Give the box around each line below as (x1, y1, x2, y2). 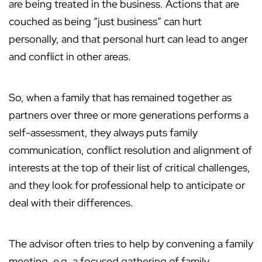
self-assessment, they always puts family (9, 126, 198, 140)
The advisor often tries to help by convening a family (9, 237, 253, 251)
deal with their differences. (9, 196, 133, 210)
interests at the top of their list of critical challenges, (9, 161, 250, 175)
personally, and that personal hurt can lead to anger (9, 32, 248, 46)
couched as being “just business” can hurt (9, 15, 202, 29)
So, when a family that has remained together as (9, 91, 232, 105)
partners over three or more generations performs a (9, 108, 249, 122)
